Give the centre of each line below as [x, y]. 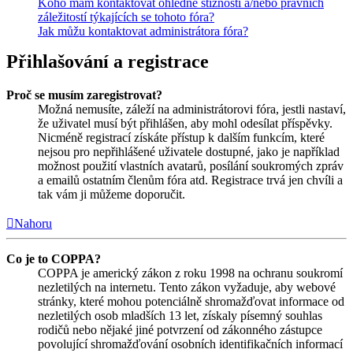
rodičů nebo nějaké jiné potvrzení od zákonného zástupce [180, 329]
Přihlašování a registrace [108, 61]
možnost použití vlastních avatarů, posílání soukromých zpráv [191, 165]
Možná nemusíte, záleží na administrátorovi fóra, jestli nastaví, [192, 109]
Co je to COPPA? [54, 258]
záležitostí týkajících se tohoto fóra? [126, 17]
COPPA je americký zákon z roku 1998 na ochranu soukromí [190, 273]
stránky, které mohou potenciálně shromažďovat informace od [191, 301]
